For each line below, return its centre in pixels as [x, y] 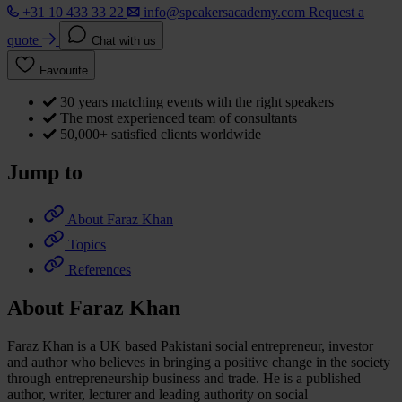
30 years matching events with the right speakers [197, 101]
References [100, 269]
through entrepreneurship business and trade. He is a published [184, 378]
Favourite [64, 70]
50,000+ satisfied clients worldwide [161, 134]
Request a [336, 12]
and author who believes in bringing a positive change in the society [199, 362]
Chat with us [124, 40]
